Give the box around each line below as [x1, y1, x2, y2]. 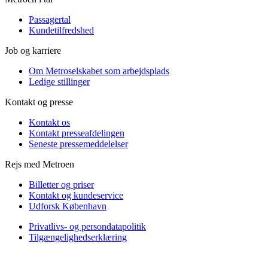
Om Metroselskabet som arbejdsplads [29, 65, 169, 76]
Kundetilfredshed [29, 25, 94, 35]
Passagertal [29, 14, 71, 25]
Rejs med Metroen [5, 159, 74, 169]
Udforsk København [29, 200, 106, 211]
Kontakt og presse [5, 96, 73, 107]
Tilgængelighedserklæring [29, 232, 127, 242]
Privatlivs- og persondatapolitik [29, 221, 146, 232]
